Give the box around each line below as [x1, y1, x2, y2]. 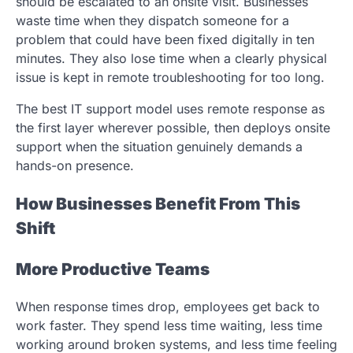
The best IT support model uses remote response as [16, 100, 325, 117]
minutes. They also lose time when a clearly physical [16, 50, 327, 66]
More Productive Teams [16, 258, 210, 279]
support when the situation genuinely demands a [16, 138, 303, 154]
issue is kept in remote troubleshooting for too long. [16, 69, 325, 85]
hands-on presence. [16, 157, 134, 173]
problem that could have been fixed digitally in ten [16, 31, 314, 47]
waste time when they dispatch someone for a [16, 12, 289, 28]
